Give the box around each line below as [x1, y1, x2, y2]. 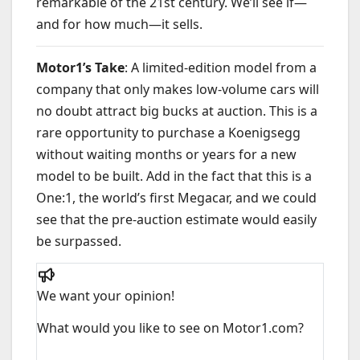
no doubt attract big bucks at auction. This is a [36, 101, 317, 120]
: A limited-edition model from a [125, 58, 317, 76]
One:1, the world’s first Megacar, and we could [36, 188, 317, 207]
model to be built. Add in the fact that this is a [36, 166, 312, 185]
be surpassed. [36, 231, 121, 250]
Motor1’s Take [36, 58, 125, 76]
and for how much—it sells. [36, 15, 202, 34]
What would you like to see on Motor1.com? [37, 318, 304, 337]
